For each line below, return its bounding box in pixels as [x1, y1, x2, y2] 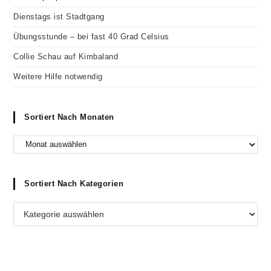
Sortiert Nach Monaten [24, 113, 114, 122]
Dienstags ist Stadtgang [13, 12, 105, 22]
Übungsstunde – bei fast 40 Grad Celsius [13, 32, 169, 42]
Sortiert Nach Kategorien [24, 178, 124, 188]
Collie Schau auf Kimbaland [13, 52, 119, 62]
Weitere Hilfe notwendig [13, 72, 103, 82]
